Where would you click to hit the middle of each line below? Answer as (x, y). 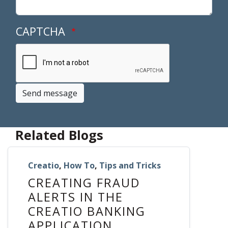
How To (79, 166)
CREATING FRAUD (84, 183)
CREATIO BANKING (87, 211)
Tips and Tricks (130, 166)
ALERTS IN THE (76, 197)
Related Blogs (59, 135)
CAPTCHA (42, 32)
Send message (50, 93)
